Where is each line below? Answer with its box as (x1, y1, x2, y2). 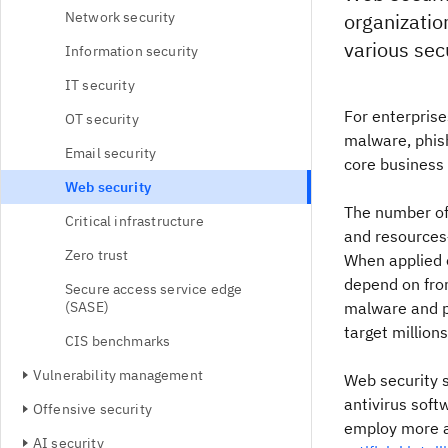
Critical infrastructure (65, 212, 204, 230)
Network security (65, 8, 176, 26)
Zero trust (65, 246, 129, 264)
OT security (65, 110, 139, 128)
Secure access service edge (65, 280, 243, 298)
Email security (65, 144, 157, 162)
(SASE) (65, 298, 109, 316)
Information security (65, 42, 199, 60)
